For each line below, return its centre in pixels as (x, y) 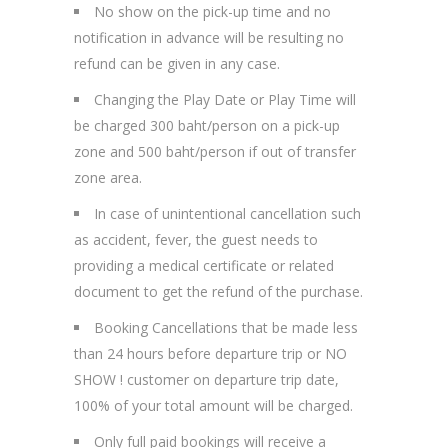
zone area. (108, 178)
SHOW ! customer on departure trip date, (206, 380)
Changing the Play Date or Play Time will (225, 100)
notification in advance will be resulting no (209, 38)
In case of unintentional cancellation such (227, 214)
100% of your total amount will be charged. (213, 406)
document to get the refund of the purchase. (218, 292)
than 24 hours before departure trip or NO (210, 354)
